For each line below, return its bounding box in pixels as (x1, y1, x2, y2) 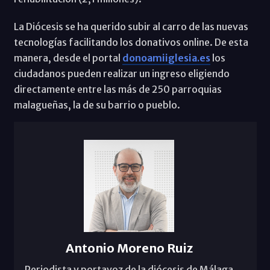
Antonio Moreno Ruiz (65, 240, 193, 256)
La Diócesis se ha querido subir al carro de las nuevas (13, 20, 248, 33)
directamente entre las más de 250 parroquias (13, 83, 222, 96)
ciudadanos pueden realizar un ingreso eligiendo (13, 67, 230, 80)
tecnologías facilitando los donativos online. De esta (13, 36, 248, 49)
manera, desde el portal (13, 52, 122, 64)
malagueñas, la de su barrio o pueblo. (13, 99, 180, 111)
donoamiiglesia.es (122, 52, 210, 64)
